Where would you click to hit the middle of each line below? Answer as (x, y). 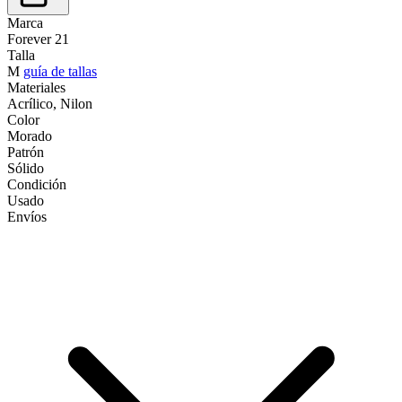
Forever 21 (38, 39)
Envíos (27, 216)
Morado (30, 135)
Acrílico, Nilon (50, 103)
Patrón (26, 152)
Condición (37, 184)
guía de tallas (60, 71)
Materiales (36, 87)
